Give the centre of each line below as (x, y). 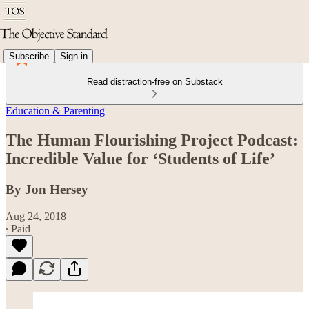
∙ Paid (18, 228)
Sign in (74, 56)
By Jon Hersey (47, 189)
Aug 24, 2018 (36, 216)
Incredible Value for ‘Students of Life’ (140, 158)
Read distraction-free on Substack (154, 82)
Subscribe (29, 56)
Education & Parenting (55, 111)
